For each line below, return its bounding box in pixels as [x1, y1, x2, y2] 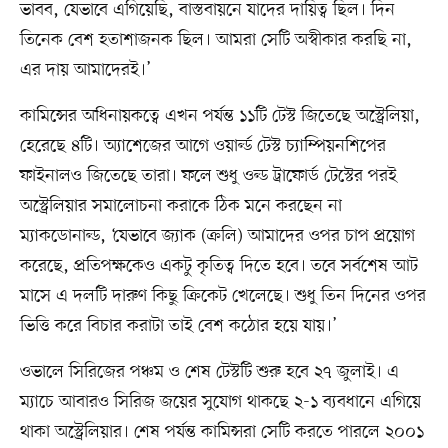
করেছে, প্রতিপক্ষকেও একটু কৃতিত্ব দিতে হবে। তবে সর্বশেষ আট [19, 253, 418, 278]
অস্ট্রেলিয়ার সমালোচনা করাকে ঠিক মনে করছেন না [19, 193, 342, 218]
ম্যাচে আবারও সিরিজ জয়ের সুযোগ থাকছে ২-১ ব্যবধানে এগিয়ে [19, 389, 421, 414]
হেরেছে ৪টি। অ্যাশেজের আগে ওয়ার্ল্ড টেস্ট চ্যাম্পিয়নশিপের [19, 133, 386, 158]
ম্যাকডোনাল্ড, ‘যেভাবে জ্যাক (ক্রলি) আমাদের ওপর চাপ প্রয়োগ [19, 223, 415, 248]
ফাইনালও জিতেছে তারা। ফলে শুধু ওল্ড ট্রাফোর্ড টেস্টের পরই [19, 163, 397, 188]
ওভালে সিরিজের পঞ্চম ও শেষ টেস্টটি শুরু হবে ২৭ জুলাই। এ [19, 359, 399, 384]
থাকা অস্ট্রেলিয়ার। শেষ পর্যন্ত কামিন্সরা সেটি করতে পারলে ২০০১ [19, 419, 424, 444]
